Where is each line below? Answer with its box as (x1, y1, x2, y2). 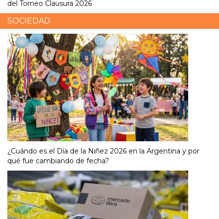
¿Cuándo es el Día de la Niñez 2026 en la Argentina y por (7, 146, 199, 155)
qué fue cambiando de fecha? (7, 156, 109, 165)
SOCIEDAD (7, 16, 50, 25)
